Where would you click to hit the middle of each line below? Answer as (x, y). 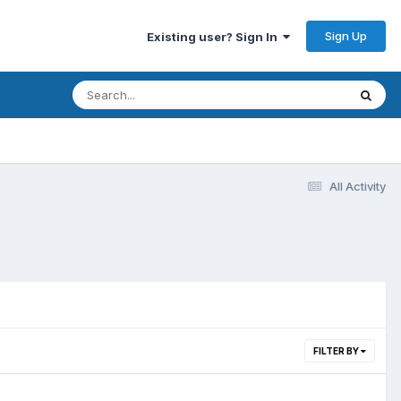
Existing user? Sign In (215, 36)
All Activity (358, 186)
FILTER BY (337, 350)
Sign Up (346, 35)
